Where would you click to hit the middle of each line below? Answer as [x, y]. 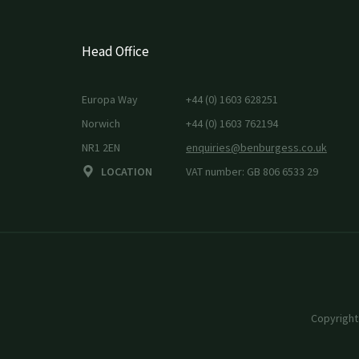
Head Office [115, 51]
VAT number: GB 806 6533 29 [252, 171]
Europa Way [110, 99]
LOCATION [127, 171]
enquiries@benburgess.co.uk [256, 147]
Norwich [101, 123]
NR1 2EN [101, 147]
